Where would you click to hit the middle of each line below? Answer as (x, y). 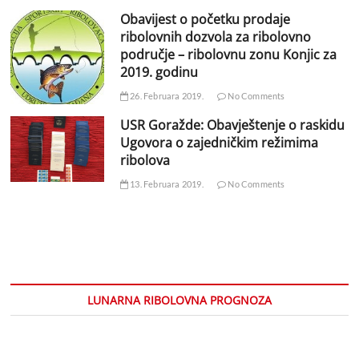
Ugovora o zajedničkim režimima (219, 142)
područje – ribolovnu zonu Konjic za (228, 55)
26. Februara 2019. (165, 96)
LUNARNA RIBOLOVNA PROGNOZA (179, 300)
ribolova (145, 160)
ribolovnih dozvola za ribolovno (215, 37)
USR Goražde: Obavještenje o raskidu (232, 125)
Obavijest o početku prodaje (205, 20)
